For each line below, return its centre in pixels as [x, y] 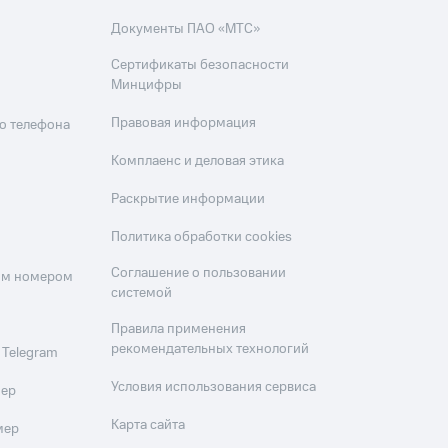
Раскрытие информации [188, 199]
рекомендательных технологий [210, 349]
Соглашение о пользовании [199, 273]
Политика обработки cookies [202, 237]
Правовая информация [184, 123]
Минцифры [147, 85]
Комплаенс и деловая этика [198, 161]
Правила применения [179, 329]
